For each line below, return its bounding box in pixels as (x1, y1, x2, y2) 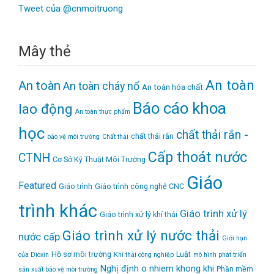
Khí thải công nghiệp (114, 250, 174, 259)
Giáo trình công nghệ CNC (95, 181, 184, 191)
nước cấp (18, 231, 60, 243)
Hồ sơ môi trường (51, 249, 111, 259)
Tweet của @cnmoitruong (18, 2, 123, 14)
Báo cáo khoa (133, 98, 226, 117)
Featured (18, 179, 56, 191)
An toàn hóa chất (142, 81, 203, 92)
